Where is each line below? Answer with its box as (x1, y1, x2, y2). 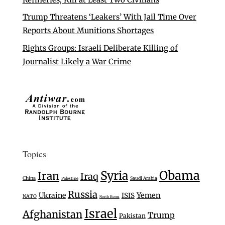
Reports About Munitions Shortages (22, 26, 154, 36)
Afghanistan (22, 207, 82, 220)
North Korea (99, 194, 120, 199)
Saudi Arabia (130, 175, 157, 181)
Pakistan (119, 211, 146, 219)
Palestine (61, 175, 78, 181)
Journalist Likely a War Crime (22, 56, 131, 66)
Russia (67, 188, 97, 200)
